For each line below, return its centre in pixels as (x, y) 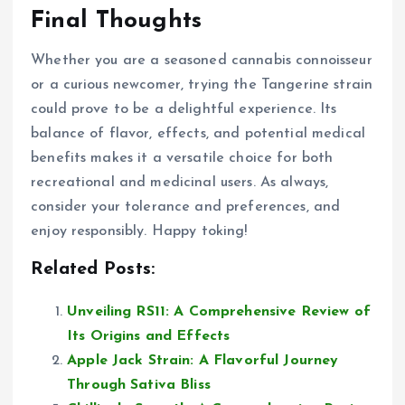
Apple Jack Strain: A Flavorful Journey (203, 361)
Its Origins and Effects (149, 337)
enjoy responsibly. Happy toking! (139, 232)
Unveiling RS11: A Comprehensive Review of (219, 312)
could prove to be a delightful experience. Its (184, 110)
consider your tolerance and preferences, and (186, 207)
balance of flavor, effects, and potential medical (198, 134)
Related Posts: (93, 270)
